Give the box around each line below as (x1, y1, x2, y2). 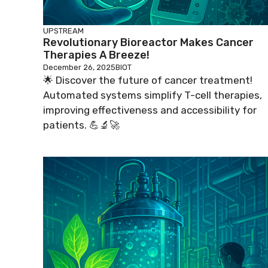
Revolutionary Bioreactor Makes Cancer (43, 36, 254, 49)
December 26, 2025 (43, 63, 115, 72)
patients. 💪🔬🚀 (43, 119, 120, 131)
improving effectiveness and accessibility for (43, 104, 257, 116)
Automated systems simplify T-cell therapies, (43, 89, 262, 101)
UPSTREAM (43, 26, 84, 35)
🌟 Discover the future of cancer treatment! (43, 74, 252, 86)
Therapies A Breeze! (43, 48, 150, 62)
